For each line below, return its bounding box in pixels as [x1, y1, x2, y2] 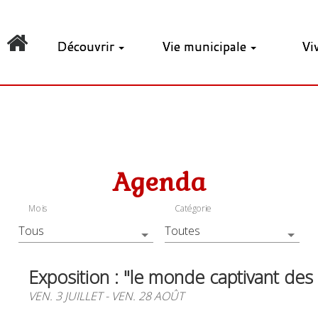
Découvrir [56, 37, 114, 55]
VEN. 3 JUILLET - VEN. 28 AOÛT [28, 288, 184, 304]
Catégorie [175, 202, 212, 214]
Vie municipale [162, 37, 246, 55]
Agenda [112, 166, 206, 198]
